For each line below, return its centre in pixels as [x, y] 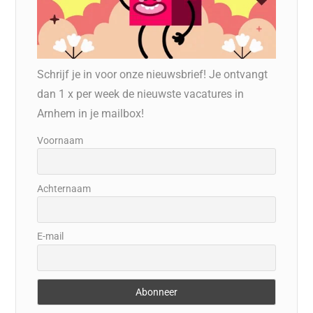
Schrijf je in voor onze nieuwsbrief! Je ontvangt [153, 74]
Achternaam [64, 188]
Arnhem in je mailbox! [91, 113]
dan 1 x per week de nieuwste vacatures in [141, 94]
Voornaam [60, 140]
